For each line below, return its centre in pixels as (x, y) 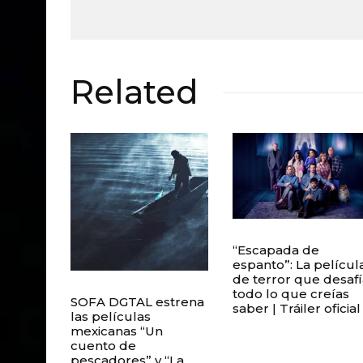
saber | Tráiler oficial (297, 309)
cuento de (103, 346)
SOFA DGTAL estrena (137, 302)
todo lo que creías (291, 294)
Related (135, 92)
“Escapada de (276, 250)
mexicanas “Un (117, 331)
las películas (111, 316)
